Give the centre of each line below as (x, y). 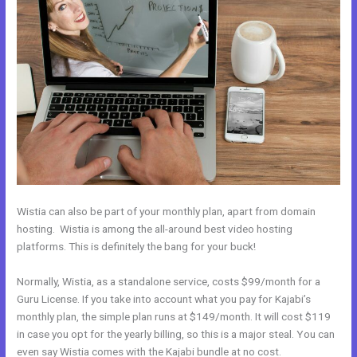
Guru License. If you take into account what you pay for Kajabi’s (164, 298)
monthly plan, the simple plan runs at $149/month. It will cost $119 (174, 316)
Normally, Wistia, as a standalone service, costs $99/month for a (169, 281)
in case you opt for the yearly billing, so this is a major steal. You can (176, 333)
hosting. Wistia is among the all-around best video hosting (155, 228)
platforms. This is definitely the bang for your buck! (137, 246)
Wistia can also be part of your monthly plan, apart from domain (167, 211)
